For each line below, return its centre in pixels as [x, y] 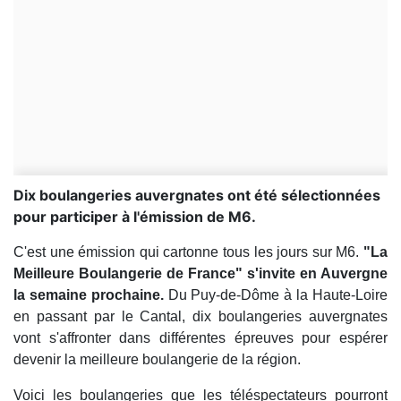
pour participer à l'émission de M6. [135, 217]
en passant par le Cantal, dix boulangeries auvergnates [200, 317]
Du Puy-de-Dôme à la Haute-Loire [276, 295]
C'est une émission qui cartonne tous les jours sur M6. [188, 252]
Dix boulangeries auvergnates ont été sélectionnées [197, 196]
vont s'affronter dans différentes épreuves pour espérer [200, 338]
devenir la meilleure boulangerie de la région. [157, 360]
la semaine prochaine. [89, 295]
